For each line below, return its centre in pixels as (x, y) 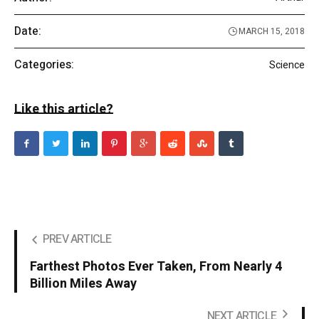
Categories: (44, 65)
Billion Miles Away (83, 284)
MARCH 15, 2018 (272, 32)
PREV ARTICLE (77, 240)
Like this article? (64, 110)
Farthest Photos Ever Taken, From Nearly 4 (156, 267)
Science (287, 65)
